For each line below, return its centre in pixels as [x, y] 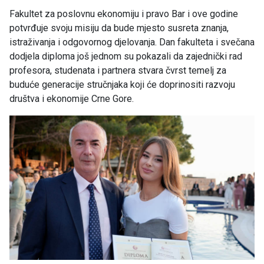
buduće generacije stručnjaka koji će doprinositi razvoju [122, 85]
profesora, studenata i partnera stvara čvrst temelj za [118, 71]
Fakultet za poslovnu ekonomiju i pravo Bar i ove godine [124, 14]
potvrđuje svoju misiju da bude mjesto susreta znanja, [119, 28]
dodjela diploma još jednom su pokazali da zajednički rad [126, 57]
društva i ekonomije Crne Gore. [72, 99]
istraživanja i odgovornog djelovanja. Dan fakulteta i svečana [132, 42]
